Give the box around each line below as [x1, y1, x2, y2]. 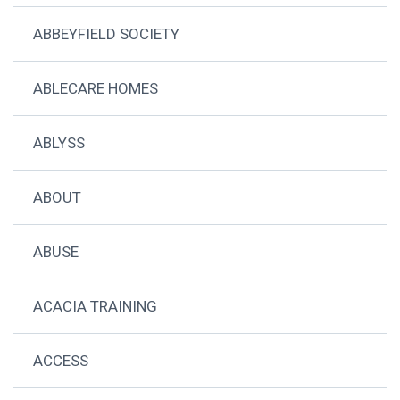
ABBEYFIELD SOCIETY [33, 24, 180, 43]
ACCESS [33, 351, 89, 370]
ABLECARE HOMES [33, 79, 159, 97]
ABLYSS [33, 133, 86, 152]
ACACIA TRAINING [33, 296, 158, 315]
